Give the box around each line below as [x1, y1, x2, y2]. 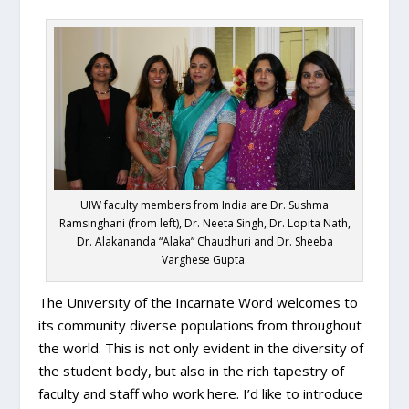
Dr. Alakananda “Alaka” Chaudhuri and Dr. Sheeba [76, 234, 333, 250]
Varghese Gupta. [162, 252, 247, 268]
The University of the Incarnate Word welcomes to [38, 293, 359, 312]
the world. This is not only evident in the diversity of [38, 339, 364, 358]
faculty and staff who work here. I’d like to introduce [38, 384, 363, 404]
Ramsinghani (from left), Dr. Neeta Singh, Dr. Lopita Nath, [58, 215, 351, 232]
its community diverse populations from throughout [38, 316, 362, 335]
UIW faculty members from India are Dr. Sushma [80, 197, 329, 214]
